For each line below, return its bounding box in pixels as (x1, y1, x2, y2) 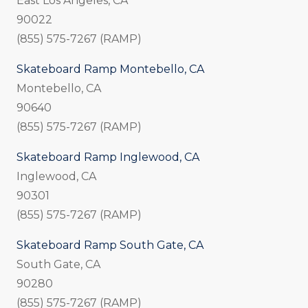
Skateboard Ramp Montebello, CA (16, 63, 204, 76)
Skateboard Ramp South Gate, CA (16, 239, 203, 252)
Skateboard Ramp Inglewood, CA (16, 151, 199, 164)
